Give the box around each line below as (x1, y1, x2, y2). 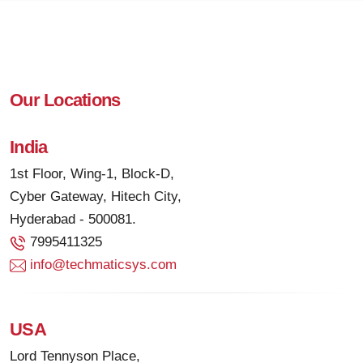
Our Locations (10, 90, 121, 111)
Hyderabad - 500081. (10, 211, 136, 228)
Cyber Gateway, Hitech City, (10, 189, 181, 205)
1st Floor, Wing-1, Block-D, (10, 166, 174, 182)
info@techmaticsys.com (30, 257, 177, 273)
